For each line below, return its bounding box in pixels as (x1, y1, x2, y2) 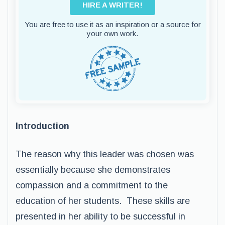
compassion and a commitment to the (16, 180, 168, 190)
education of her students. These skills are (16, 196, 190, 206)
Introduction (16, 121, 69, 131)
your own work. (87, 29, 138, 38)
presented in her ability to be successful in (16, 211, 185, 221)
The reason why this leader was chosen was (16, 149, 194, 159)
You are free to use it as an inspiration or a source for (24, 20, 201, 29)
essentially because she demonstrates (16, 165, 170, 175)
